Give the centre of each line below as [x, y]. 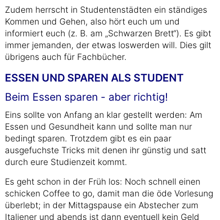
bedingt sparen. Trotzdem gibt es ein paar [88, 138]
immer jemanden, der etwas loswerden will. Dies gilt [108, 45]
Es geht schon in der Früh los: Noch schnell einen [103, 181]
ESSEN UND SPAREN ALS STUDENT [94, 78]
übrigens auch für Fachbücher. [66, 57]
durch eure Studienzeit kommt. [66, 162]
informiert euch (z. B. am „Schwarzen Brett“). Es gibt [108, 33]
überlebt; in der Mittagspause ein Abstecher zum [102, 205]
